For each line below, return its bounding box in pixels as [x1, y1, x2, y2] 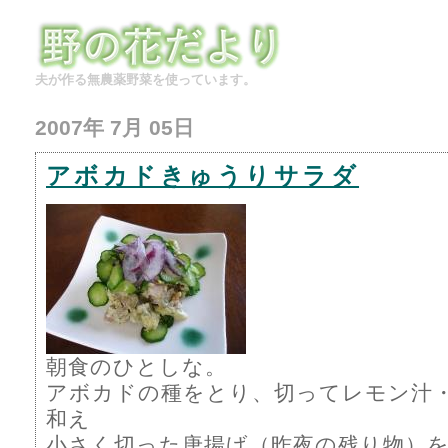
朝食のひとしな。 [46, 355, 227, 378]
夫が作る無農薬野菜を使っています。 [35, 72, 256, 87]
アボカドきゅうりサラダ [46, 162, 360, 189]
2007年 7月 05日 [35, 116, 194, 139]
